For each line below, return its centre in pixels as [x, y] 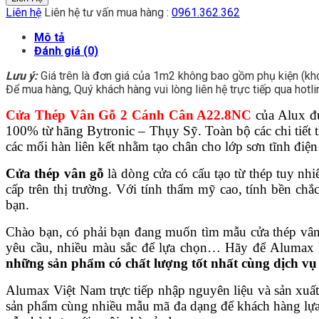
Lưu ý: [22, 76]
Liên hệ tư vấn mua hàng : [106, 13]
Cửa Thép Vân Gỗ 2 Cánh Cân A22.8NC [129, 115]
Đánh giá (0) [66, 51]
